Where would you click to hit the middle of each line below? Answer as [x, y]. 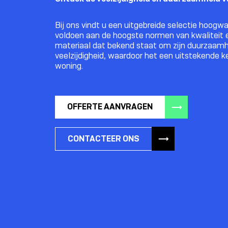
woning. [69, 66]
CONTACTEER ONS [104, 138]
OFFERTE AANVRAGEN [110, 107]
